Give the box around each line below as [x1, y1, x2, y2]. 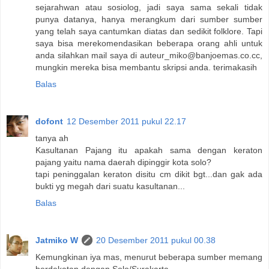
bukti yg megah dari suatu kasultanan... [35, 181, 185, 191]
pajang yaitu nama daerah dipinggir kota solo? [35, 157, 211, 167]
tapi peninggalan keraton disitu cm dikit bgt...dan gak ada [35, 169, 262, 179]
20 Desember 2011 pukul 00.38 [96, 235, 216, 245]
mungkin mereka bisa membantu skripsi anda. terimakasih [35, 62, 257, 72]
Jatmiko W [35, 235, 78, 245]
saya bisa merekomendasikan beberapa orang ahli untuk [35, 38, 262, 48]
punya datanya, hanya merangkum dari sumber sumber [35, 14, 262, 24]
